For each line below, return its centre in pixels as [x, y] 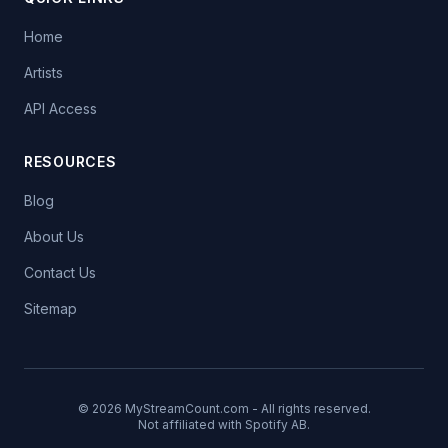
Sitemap [50, 308]
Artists [43, 72]
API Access [60, 108]
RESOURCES [70, 161]
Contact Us [60, 272]
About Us [54, 236]
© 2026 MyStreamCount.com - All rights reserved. [224, 408]
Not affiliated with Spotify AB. [224, 424]
